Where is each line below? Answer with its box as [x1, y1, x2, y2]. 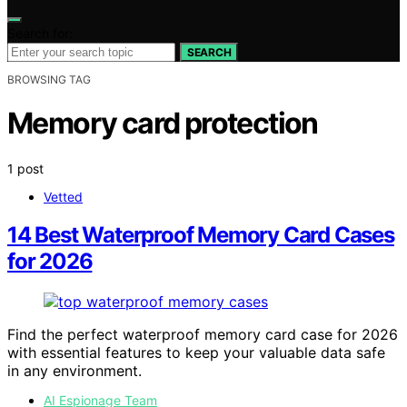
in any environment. [7, 362, 142, 381]
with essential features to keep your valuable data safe [7, 343, 385, 362]
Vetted [44, 188, 83, 204]
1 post [7, 160, 44, 176]
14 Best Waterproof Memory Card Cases [7, 222, 394, 249]
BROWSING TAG [7, 72, 91, 86]
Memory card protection [7, 105, 318, 142]
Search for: [7, 25, 73, 41]
